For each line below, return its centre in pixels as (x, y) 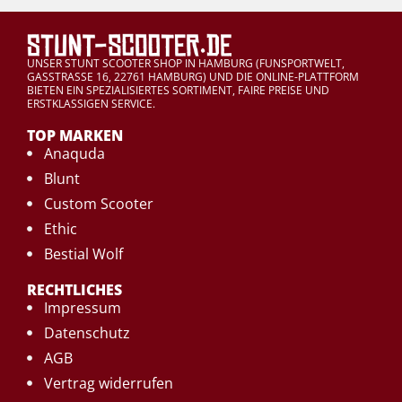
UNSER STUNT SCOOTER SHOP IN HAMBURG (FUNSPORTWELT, (186, 63)
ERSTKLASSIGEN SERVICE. (91, 103)
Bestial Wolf (83, 253)
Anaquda (74, 153)
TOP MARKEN (75, 135)
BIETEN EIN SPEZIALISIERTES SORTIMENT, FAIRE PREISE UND (178, 90)
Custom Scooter (98, 203)
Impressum (82, 307)
